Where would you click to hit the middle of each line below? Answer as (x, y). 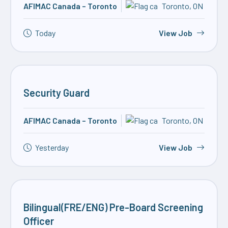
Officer (39, 221)
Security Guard (56, 92)
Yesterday (52, 147)
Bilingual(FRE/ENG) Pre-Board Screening (113, 207)
